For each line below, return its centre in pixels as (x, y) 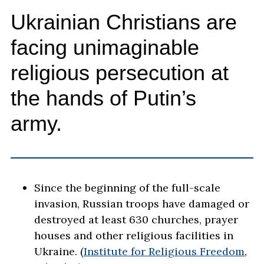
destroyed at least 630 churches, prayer (136, 220)
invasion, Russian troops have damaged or (142, 204)
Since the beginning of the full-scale (127, 188)
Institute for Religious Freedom (164, 252)
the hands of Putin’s (103, 98)
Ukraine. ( (59, 252)
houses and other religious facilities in (134, 236)
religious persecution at (120, 73)
